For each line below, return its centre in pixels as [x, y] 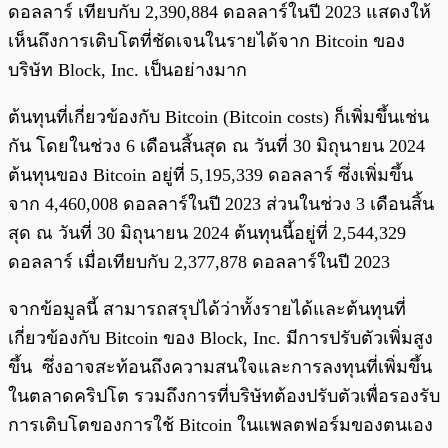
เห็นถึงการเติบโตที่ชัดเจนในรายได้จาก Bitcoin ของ [206, 41]
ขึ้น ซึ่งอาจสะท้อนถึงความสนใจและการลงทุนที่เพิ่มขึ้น [220, 367]
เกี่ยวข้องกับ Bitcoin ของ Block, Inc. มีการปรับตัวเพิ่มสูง [220, 338]
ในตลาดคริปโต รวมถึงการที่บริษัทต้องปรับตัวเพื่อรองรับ [224, 396]
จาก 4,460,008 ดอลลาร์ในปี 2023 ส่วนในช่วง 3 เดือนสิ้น [221, 204]
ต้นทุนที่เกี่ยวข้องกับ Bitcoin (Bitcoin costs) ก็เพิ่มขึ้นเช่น [218, 117]
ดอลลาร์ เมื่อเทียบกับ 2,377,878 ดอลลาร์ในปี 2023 [201, 262]
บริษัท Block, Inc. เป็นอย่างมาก [127, 70]
